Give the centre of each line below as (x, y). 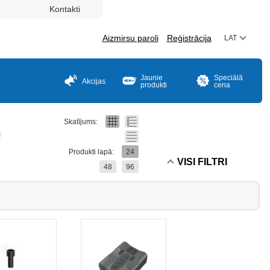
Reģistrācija (189, 38)
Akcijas (94, 81)
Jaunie (152, 78)
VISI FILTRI (202, 162)
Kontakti (64, 9)
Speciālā (228, 78)
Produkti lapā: (91, 152)
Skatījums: (80, 122)
